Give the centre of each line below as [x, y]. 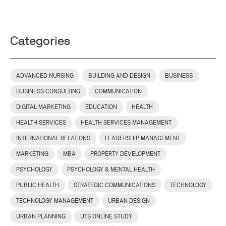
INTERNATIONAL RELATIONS [53, 138]
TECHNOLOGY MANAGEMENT [55, 201]
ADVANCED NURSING [45, 76]
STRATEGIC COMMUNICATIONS [115, 185]
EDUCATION [101, 107]
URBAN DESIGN [129, 201]
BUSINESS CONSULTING [48, 91]
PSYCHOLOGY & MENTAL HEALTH [111, 169]
